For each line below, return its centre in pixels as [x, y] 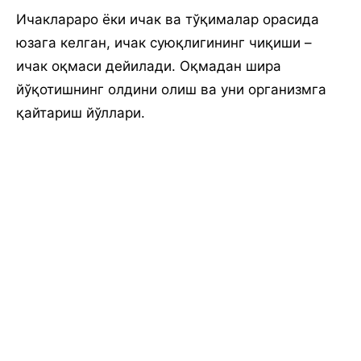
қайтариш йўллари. [81, 113]
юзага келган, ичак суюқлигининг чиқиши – [164, 43]
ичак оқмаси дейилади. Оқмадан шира [149, 66]
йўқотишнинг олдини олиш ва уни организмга [171, 89]
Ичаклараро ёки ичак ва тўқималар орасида [168, 19]
